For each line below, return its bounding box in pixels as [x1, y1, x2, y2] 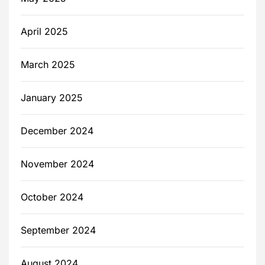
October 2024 [21, 191, 83, 203]
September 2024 [21, 224, 96, 237]
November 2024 [21, 158, 94, 170]
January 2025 [21, 92, 83, 104]
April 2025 [21, 25, 68, 38]
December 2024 [21, 125, 93, 137]
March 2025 [21, 59, 75, 71]
